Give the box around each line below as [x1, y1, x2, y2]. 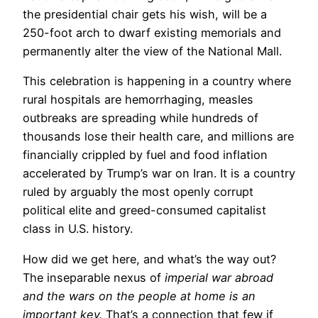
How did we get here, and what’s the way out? [23, 251, 276, 266]
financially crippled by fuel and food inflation [23, 148, 268, 163]
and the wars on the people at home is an [23, 288, 256, 303]
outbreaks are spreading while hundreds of [23, 111, 258, 126]
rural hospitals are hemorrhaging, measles [23, 92, 253, 107]
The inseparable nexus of [23, 270, 165, 285]
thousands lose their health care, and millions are [23, 129, 294, 144]
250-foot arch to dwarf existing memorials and [23, 25, 281, 40]
